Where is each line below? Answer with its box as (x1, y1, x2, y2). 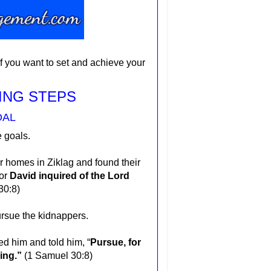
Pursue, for (90, 237, 141, 247)
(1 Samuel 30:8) (24, 250, 93, 261)
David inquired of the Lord (10, 170, 129, 181)
